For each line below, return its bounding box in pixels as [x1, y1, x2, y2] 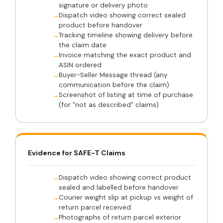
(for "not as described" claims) [59, 101, 159, 110]
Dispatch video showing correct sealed [59, 11, 186, 20]
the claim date [59, 41, 107, 50]
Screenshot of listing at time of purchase [59, 91, 193, 100]
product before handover [59, 21, 142, 30]
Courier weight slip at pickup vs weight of [59, 193, 193, 202]
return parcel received [59, 203, 131, 212]
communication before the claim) [59, 81, 169, 90]
